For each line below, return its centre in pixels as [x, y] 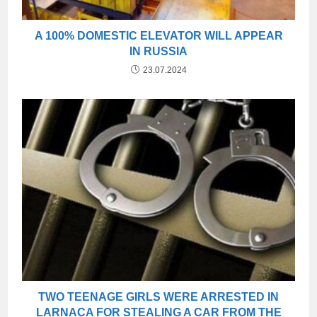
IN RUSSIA [158, 52]
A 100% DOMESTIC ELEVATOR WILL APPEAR [158, 36]
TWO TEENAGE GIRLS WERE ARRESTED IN [158, 297]
